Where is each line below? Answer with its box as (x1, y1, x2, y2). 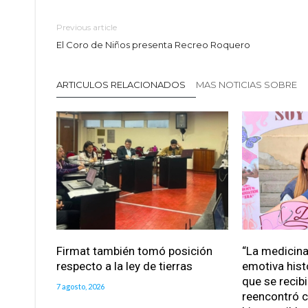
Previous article (56, 22, 117, 33)
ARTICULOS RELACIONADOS (56, 79, 186, 91)
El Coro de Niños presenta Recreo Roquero (56, 39, 250, 51)
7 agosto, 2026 (56, 282, 104, 291)
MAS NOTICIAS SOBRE (196, 79, 299, 91)
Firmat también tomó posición (56, 244, 212, 258)
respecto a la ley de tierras (56, 259, 192, 274)
